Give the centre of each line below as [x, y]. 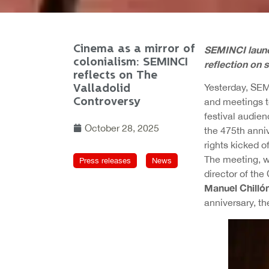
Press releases [105, 161]
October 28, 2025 [122, 128]
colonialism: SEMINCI [131, 62]
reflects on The [115, 75]
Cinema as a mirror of [134, 49]
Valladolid [102, 89]
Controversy [107, 102]
